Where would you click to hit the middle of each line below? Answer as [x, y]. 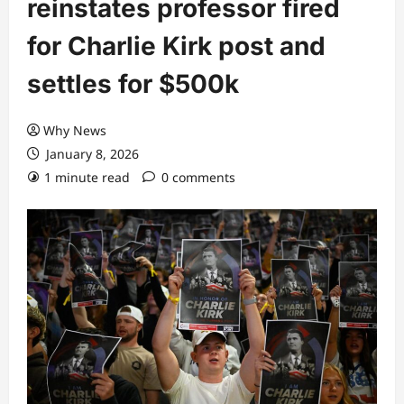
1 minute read [87, 177]
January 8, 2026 [91, 154]
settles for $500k [133, 84]
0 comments [198, 177]
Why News [75, 130]
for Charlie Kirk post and [176, 46]
